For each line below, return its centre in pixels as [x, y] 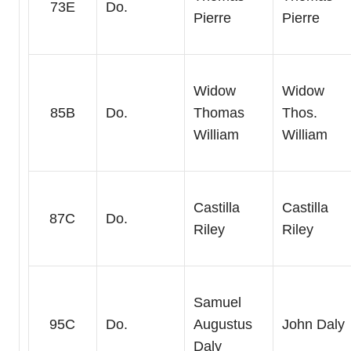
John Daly [313, 325]
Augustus [223, 325]
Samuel [217, 303]
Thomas [219, 113]
